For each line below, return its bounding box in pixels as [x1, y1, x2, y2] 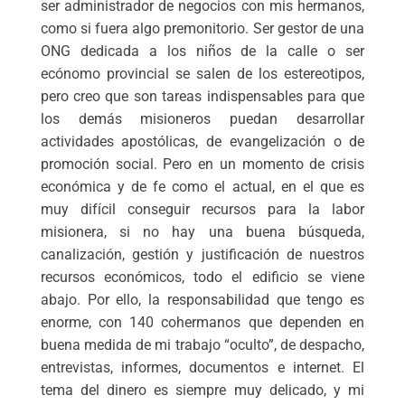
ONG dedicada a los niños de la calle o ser [40, 42, 365, 60]
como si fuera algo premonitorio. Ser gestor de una [40, 19, 365, 37]
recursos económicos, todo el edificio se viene [40, 268, 365, 286]
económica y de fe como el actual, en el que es [40, 177, 365, 195]
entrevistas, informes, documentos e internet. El [40, 358, 365, 376]
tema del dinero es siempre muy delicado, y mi [40, 381, 365, 399]
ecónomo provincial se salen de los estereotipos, [40, 64, 365, 82]
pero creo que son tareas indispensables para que [40, 87, 365, 105]
